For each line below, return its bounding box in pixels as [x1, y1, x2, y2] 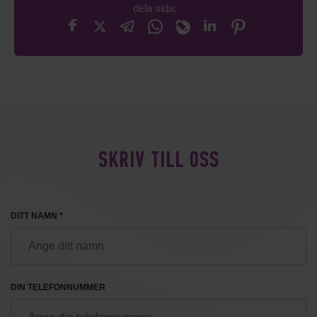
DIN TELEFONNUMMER [11, 282, 105, 292]
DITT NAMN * [11, 210, 63, 221]
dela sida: [133, 1, 177, 14]
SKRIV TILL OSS [98, 150, 219, 173]
